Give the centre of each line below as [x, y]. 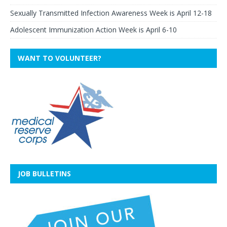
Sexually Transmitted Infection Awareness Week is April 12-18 [111, 13]
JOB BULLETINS [44, 174]
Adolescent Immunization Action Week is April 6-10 [93, 30]
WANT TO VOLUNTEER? [60, 58]
